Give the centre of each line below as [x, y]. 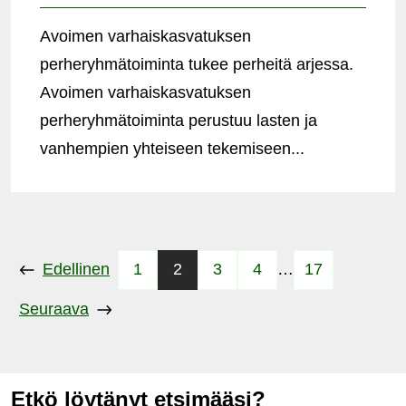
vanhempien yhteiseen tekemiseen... [172, 148]
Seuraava [54, 309]
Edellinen [76, 269]
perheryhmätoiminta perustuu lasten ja [179, 120]
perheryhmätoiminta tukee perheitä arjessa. [197, 64]
